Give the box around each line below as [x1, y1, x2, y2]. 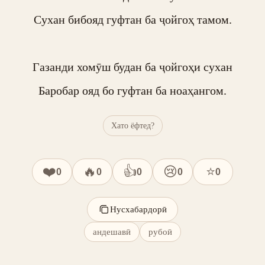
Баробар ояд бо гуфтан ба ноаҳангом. [38, 84, 227, 97]
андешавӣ [93, 227, 131, 237]
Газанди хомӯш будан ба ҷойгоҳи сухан [33, 60, 232, 73]
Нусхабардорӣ [110, 204, 167, 214]
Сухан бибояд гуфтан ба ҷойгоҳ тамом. [33, 13, 232, 26]
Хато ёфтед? [111, 121, 154, 130]
